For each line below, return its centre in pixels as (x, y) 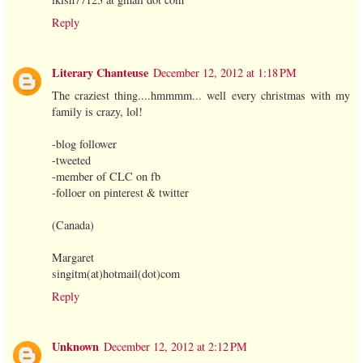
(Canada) (73, 224)
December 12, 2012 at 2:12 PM (175, 346)
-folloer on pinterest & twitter (120, 192)
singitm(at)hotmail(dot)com (116, 273)
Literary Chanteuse (100, 72)
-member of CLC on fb (106, 176)
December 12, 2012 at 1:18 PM (225, 72)
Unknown (75, 346)
